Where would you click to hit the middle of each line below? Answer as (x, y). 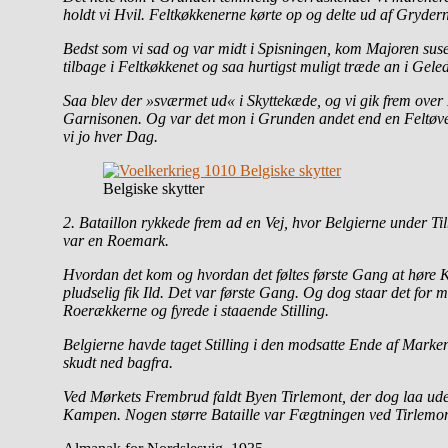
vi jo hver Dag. (110, 136)
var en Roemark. (116, 240)
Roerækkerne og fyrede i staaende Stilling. (196, 310)
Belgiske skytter (153, 188)
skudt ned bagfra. (118, 362)
